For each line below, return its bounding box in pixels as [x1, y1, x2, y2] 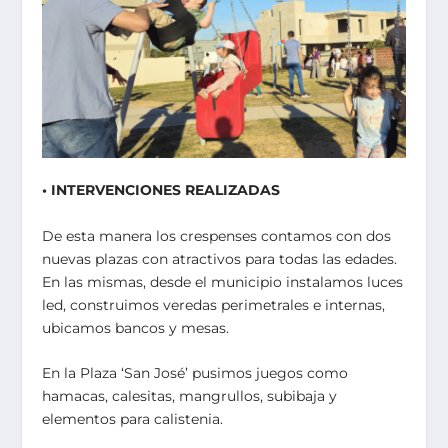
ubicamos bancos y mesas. [42, 318, 230, 337]
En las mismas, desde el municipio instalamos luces [42, 272, 404, 291]
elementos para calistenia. [42, 410, 224, 429]
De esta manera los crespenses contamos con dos [42, 226, 392, 245]
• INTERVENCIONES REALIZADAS [42, 181, 281, 200]
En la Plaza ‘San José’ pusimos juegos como [42, 364, 349, 383]
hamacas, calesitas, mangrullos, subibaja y [42, 387, 338, 406]
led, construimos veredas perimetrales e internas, [42, 295, 386, 314]
